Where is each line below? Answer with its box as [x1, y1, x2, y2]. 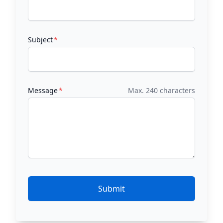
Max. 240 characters [128, 86, 195, 95]
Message [28, 86, 58, 95]
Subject [28, 35, 53, 44]
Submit [98, 183, 125, 194]
